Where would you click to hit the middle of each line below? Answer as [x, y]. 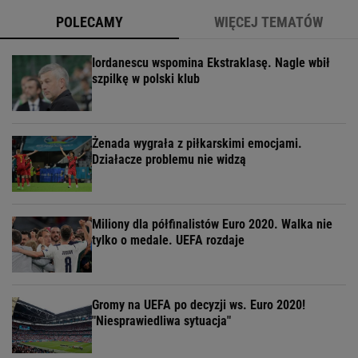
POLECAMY [89, 22]
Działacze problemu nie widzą [169, 160]
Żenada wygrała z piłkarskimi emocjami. [197, 144]
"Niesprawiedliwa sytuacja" [161, 321]
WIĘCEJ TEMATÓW [268, 22]
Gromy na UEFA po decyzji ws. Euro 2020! [199, 305]
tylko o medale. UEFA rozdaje [168, 241]
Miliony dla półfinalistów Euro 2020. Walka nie [212, 225]
